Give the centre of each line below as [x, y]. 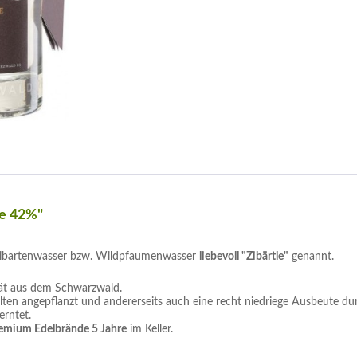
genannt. [311, 257]
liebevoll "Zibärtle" [244, 257]
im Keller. [150, 329]
